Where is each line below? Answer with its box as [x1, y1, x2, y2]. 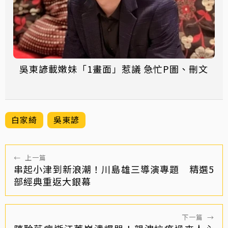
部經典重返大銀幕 [14, 175, 91, 188]
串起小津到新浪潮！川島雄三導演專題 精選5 [14, 162, 214, 176]
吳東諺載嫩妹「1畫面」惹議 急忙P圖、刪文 [19, 62, 208, 76]
